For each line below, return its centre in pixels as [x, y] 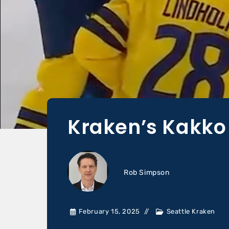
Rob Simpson [147, 173]
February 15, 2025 [109, 211]
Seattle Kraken [191, 211]
